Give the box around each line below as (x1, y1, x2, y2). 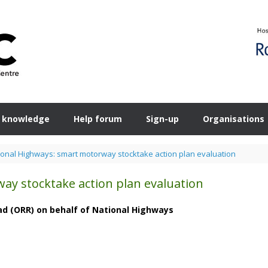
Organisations (203, 113, 264, 124)
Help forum (74, 113, 122, 124)
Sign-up (146, 113, 179, 124)
